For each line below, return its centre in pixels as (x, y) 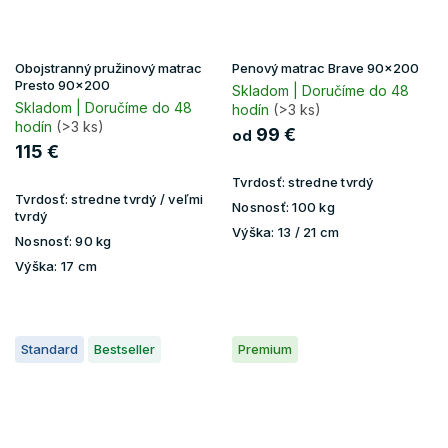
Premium (265, 348)
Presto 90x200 (62, 84)
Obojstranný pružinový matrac (108, 67)
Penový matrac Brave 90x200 (325, 67)
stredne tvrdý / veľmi (136, 198)
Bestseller (124, 348)
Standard (49, 348)
